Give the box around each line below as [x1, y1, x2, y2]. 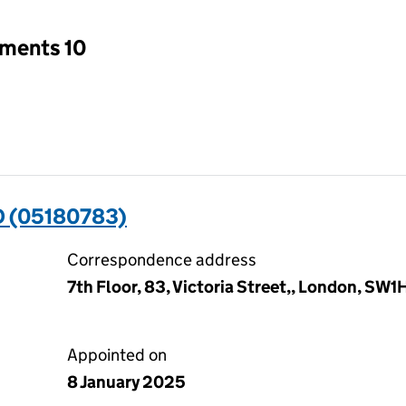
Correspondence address [67, 249, 256, 270]
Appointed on [67, 344, 167, 365]
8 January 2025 [67, 372, 186, 392]
